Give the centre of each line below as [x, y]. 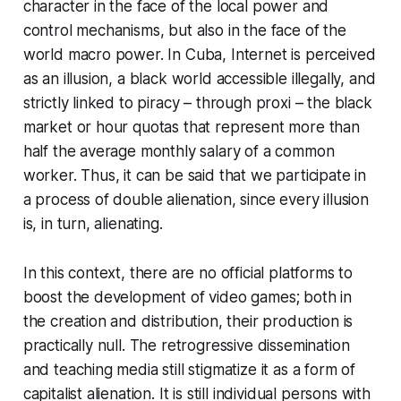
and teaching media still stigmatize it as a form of [189, 369]
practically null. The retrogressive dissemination [186, 345]
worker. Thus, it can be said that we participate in [195, 175]
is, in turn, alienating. [93, 223]
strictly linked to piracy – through [139, 102]
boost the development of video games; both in [188, 297]
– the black [331, 102]
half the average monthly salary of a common [179, 151]
